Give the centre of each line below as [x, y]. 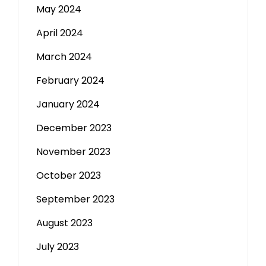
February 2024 [70, 80]
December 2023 [74, 128]
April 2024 [60, 33]
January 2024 [68, 104]
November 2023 [73, 152]
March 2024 [64, 57]
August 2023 [64, 223]
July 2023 [58, 247]
